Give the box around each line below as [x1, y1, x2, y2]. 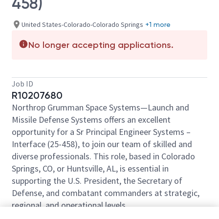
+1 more [145, 20, 171, 28]
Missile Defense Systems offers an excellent [12, 114, 171, 125]
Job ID [12, 79, 33, 88]
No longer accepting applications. [28, 40, 174, 50]
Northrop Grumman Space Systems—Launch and [12, 102, 189, 113]
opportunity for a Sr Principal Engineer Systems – [12, 126, 191, 137]
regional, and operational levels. [12, 199, 128, 211]
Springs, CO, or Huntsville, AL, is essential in [12, 163, 169, 174]
